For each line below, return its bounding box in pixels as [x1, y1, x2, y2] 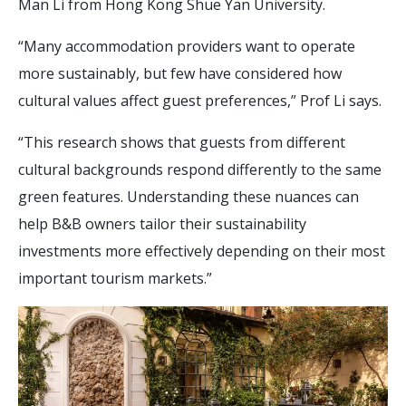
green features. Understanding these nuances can [18, 186, 359, 207]
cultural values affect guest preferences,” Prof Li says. [18, 90, 382, 111]
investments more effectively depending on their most [18, 240, 385, 261]
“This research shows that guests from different [18, 131, 345, 152]
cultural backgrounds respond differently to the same [18, 159, 382, 179]
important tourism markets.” [18, 267, 212, 288]
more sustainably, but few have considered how [18, 63, 342, 83]
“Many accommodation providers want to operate [18, 35, 355, 56]
